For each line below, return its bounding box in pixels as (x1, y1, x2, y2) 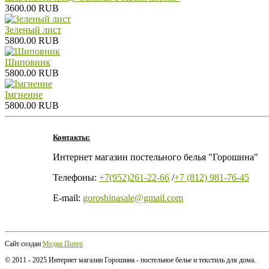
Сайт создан (5, 239, 43, 248)
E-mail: (53, 192, 83, 203)
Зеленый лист (5, 24, 61, 35)
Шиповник (5, 56, 50, 67)
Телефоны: (53, 172, 99, 183)
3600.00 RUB (5, 2, 59, 13)
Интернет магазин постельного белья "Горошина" (53, 151, 258, 162)
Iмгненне (5, 89, 43, 100)
